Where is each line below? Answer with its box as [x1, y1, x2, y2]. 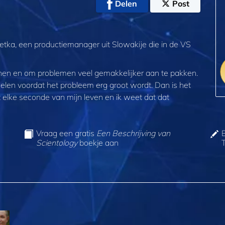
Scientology [36, 138, 77, 148]
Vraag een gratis [36, 128, 96, 139]
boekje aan [77, 138, 119, 148]
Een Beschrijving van [96, 128, 170, 139]
